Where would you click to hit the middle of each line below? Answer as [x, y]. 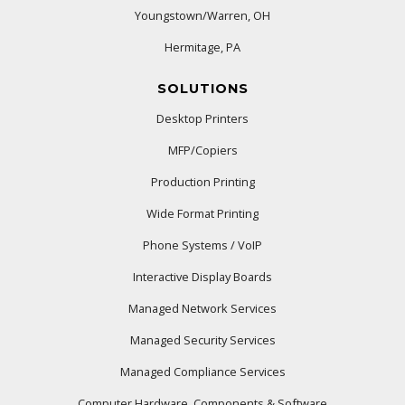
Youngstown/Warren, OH [202, 15]
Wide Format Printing [202, 213]
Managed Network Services [202, 308]
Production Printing [202, 181]
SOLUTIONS [202, 88]
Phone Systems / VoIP [202, 245]
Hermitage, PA [202, 47]
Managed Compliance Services [202, 371]
